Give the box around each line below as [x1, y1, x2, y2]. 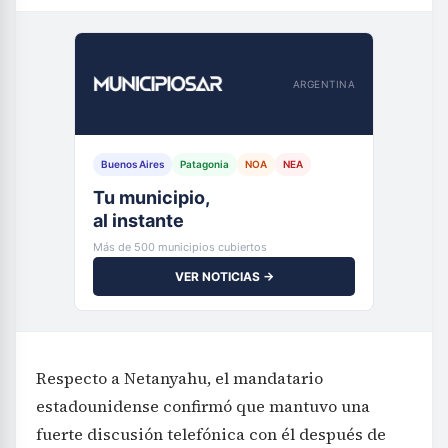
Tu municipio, [93, 187, 210, 209]
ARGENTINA [292, 77, 355, 90]
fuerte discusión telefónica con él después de [36, 423, 386, 446]
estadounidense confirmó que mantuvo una [36, 395, 370, 418]
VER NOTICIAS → [174, 269, 274, 285]
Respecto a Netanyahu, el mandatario [36, 367, 323, 390]
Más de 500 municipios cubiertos [93, 240, 267, 255]
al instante [93, 210, 184, 232]
